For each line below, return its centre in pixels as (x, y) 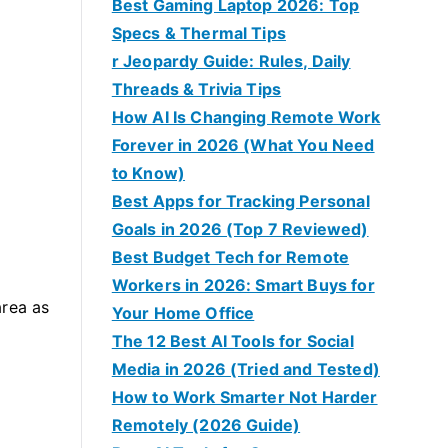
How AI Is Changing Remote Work (246, 117)
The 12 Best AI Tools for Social (232, 341)
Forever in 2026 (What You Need (243, 145)
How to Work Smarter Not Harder (244, 397)
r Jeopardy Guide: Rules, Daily (231, 61)
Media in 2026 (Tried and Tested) (245, 369)
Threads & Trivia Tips (196, 89)
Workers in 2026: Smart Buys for (243, 285)
